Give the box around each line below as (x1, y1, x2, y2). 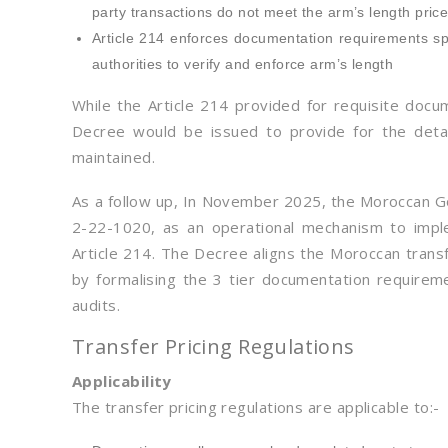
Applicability (72, 371, 172, 391)
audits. (72, 295, 121, 315)
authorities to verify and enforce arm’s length (92, 56, 394, 72)
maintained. (72, 147, 155, 167)
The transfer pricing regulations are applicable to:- (72, 397, 440, 417)
